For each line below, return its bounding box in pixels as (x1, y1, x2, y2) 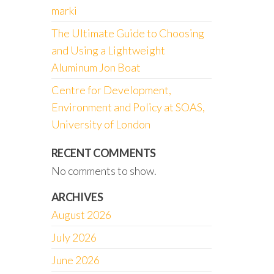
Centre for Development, (51, 83, 171, 97)
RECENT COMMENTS (51, 146, 157, 160)
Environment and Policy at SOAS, (51, 100, 205, 114)
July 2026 (51, 231, 97, 244)
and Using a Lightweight (51, 43, 165, 57)
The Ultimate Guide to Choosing (51, 26, 204, 40)
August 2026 (51, 208, 111, 221)
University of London (51, 117, 150, 131)
